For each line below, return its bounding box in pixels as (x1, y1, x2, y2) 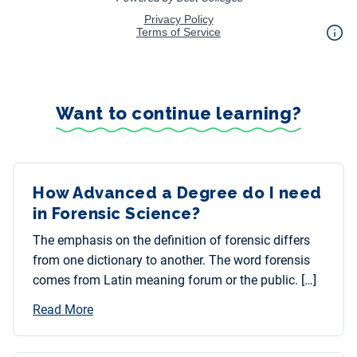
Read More (33, 302, 93, 318)
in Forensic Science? (33, 204, 200, 224)
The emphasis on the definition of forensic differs (33, 233, 310, 249)
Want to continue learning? (55, 103, 302, 124)
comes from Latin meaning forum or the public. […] (33, 273, 316, 288)
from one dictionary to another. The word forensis (33, 253, 310, 269)
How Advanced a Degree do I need (33, 183, 322, 203)
